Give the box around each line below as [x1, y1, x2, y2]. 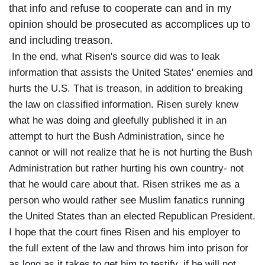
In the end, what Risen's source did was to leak [9, 51, 220, 63]
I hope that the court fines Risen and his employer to [9, 227, 240, 238]
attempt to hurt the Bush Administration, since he [9, 131, 224, 143]
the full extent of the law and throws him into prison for [9, 243, 248, 254]
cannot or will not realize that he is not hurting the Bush [9, 147, 252, 159]
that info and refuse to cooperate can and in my [9, 2, 231, 15]
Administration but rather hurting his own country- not [9, 163, 244, 174]
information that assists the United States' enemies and [9, 67, 253, 79]
